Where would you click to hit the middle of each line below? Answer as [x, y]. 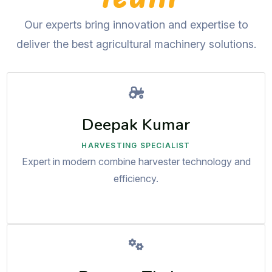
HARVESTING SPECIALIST [136, 146]
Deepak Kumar [136, 124]
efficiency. [136, 179]
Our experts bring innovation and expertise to [136, 25]
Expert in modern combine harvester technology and [136, 162]
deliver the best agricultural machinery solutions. [136, 44]
